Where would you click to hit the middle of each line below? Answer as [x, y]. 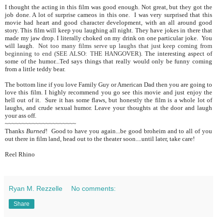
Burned [36, 131]
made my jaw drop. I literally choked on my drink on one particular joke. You [108, 38]
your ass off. [21, 115]
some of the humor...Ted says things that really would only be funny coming [108, 61]
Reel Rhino [20, 154]
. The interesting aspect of [177, 53]
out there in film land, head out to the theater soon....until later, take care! [100, 139]
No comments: [94, 188]
